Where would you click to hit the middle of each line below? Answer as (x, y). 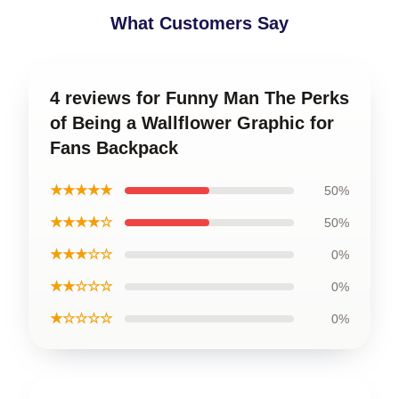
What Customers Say (199, 23)
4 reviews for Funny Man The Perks (199, 98)
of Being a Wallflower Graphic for (192, 122)
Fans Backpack (114, 147)
